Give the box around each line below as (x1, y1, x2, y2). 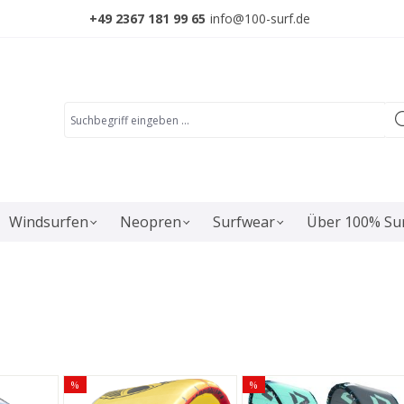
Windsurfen (9, 212, 88, 232)
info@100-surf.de (210, 10, 310, 27)
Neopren (120, 212, 181, 232)
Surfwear (213, 212, 275, 232)
